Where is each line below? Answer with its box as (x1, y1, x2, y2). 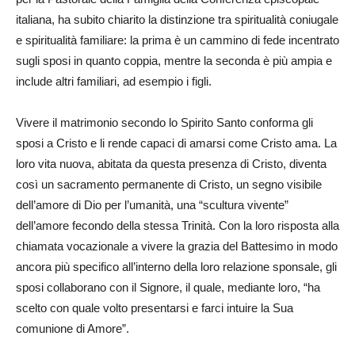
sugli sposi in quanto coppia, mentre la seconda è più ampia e (16, 54, 332, 68)
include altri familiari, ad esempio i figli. (16, 74, 212, 89)
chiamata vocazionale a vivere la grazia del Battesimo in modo (16, 239, 338, 254)
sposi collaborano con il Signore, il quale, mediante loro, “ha (16, 281, 320, 295)
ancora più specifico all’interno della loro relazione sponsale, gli (16, 260, 337, 274)
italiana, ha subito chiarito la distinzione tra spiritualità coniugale (16, 13, 338, 27)
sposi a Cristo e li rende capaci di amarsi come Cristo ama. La (16, 136, 337, 151)
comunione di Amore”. (16, 322, 129, 336)
